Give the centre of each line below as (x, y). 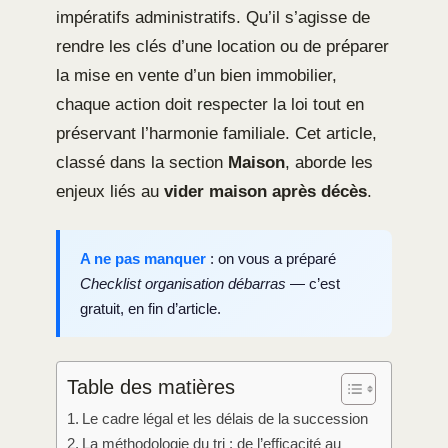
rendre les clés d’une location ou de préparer (222, 46)
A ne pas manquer (143, 258)
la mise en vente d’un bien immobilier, (196, 75)
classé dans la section (142, 162)
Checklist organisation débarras (183, 283)
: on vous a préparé (271, 258)
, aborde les (329, 162)
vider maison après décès (265, 191)
